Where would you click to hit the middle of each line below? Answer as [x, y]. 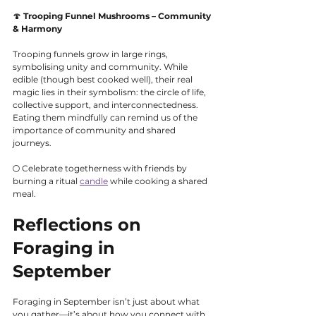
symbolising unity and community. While [101, 67]
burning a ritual [46, 181]
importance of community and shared [95, 130]
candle [94, 181]
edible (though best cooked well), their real [104, 80]
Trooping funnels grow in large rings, [91, 54]
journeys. [32, 143]
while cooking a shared [159, 181]
